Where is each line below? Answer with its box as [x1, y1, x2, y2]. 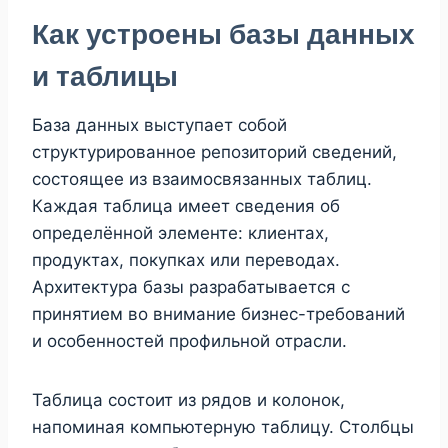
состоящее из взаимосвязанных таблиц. [32, 168, 372, 189]
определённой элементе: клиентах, [32, 222, 329, 243]
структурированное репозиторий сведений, [32, 141, 397, 162]
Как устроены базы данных [32, 17, 415, 51]
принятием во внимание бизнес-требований [32, 303, 405, 324]
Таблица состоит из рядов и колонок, [32, 389, 345, 410]
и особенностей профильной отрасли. [32, 330, 347, 351]
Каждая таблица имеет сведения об [32, 195, 340, 216]
